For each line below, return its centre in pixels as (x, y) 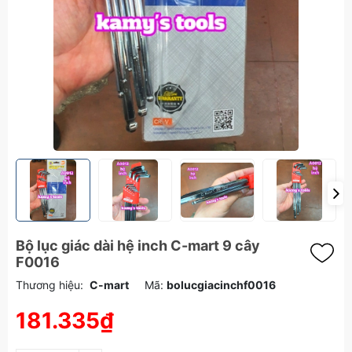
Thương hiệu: (49, 285)
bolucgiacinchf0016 (221, 285)
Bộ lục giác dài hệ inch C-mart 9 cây (138, 246)
